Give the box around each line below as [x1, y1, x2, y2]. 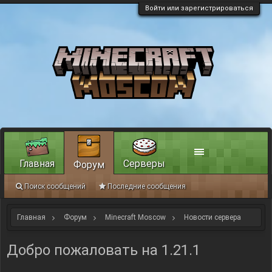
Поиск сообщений [24, 182, 86, 191]
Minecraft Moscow [105, 213, 166, 222]
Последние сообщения [107, 182, 186, 191]
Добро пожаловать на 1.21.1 [7, 242, 200, 259]
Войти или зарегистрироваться [145, 4, 253, 12]
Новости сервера [184, 213, 241, 222]
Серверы [123, 158, 165, 169]
